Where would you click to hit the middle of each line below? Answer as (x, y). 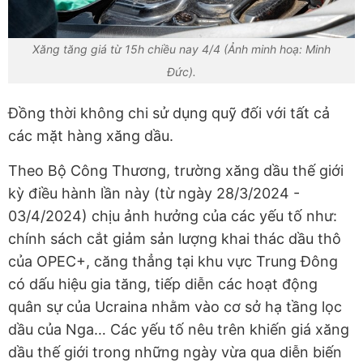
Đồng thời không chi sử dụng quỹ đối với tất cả (169, 113)
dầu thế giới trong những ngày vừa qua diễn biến (175, 352)
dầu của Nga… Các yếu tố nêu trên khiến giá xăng (179, 330)
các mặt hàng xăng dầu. (91, 136)
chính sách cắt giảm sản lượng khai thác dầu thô (175, 239)
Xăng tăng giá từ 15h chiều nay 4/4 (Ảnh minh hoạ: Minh (181, 49)
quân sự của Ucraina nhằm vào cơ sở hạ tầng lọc (175, 307)
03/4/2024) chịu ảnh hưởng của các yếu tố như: (173, 216)
